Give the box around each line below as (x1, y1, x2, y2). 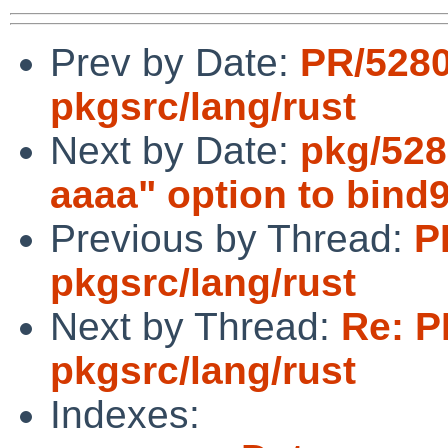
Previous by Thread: (50, 216, 414, 260)
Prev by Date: (50, 40, 300, 84)
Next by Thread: (50, 304, 341, 348)
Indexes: (50, 392, 200, 436)
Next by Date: (50, 128, 300, 172)
